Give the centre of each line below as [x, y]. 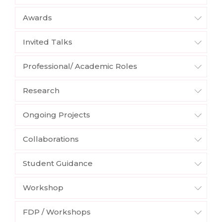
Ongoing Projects [56, 114]
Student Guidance [58, 163]
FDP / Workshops [57, 212]
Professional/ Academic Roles [80, 66]
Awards [37, 17]
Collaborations [51, 139]
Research [41, 90]
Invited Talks [48, 42]
